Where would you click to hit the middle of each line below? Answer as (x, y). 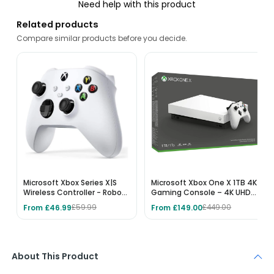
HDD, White (172, 212)
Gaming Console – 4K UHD (201, 192)
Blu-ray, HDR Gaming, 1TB (198, 202)
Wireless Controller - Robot (75, 192)
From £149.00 (177, 207)
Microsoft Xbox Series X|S (70, 182)
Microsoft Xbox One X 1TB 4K (204, 182)
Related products (58, 24)
